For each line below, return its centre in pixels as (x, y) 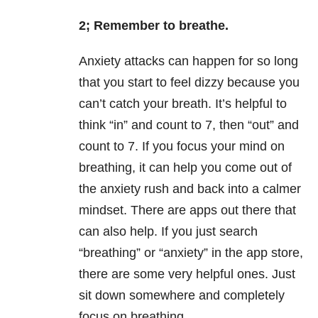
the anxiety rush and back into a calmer (190, 189)
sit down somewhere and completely (182, 296)
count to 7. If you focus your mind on (182, 147)
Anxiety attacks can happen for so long (188, 61)
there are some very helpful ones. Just (187, 274)
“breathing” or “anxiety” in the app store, (191, 253)
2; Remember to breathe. (154, 26)
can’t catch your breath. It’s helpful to (183, 104)
